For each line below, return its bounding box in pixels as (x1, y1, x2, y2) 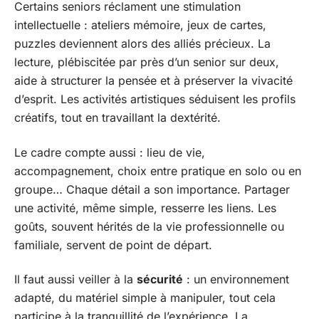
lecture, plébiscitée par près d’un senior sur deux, (14, 55, 279, 69)
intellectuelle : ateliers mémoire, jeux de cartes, (14, 18, 266, 32)
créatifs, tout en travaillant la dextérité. (14, 110, 221, 125)
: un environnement (183, 272, 289, 286)
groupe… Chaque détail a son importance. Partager (14, 182, 290, 197)
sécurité (137, 272, 183, 286)
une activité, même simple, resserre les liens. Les (14, 200, 276, 215)
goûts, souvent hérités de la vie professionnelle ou (14, 219, 284, 234)
